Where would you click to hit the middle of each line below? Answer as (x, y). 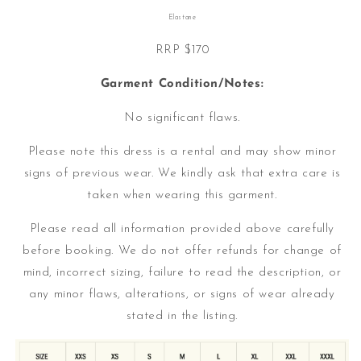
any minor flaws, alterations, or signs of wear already (182, 295)
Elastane (182, 18)
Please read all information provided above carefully (182, 230)
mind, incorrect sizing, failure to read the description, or (182, 273)
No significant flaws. (182, 118)
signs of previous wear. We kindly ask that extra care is (182, 174)
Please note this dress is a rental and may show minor (182, 152)
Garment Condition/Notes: (182, 85)
